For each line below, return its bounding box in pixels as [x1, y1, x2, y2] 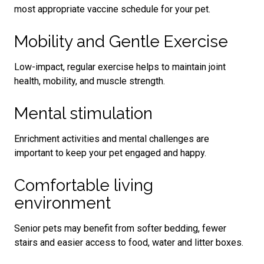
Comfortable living [14, 175, 153, 195]
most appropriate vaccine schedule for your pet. [14, 3, 210, 15]
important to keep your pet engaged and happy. [14, 147, 206, 159]
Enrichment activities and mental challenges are [14, 133, 209, 144]
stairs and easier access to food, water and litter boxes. [14, 236, 243, 248]
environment [14, 193, 111, 213]
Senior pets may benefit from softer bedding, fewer [14, 222, 226, 234]
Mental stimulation [14, 103, 153, 123]
